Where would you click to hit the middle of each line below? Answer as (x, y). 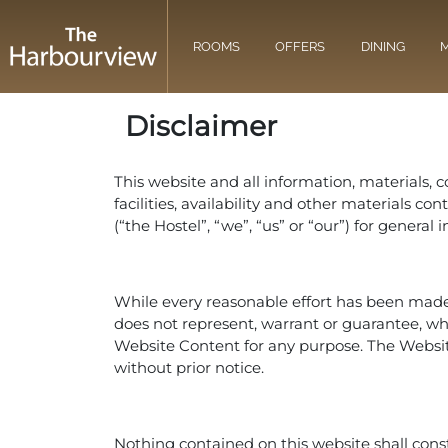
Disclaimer (201, 125)
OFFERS (300, 46)
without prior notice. (189, 367)
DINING (382, 46)
